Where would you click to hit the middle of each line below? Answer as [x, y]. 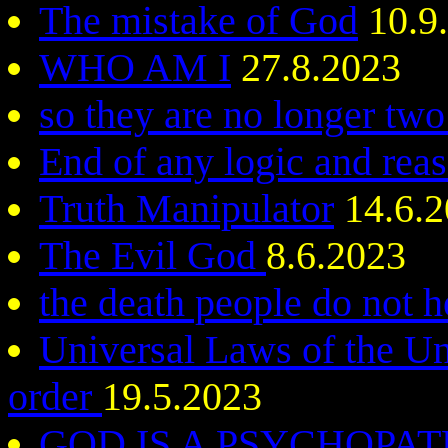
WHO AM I [135, 67]
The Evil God [152, 255]
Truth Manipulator [186, 208]
